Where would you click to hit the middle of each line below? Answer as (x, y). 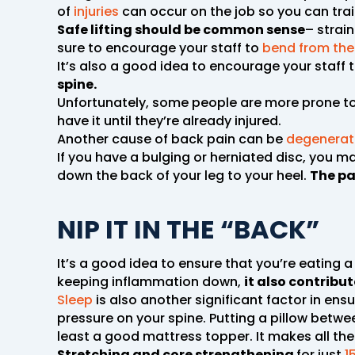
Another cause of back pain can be (172, 139)
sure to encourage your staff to (160, 48)
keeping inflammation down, (151, 281)
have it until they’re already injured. (169, 120)
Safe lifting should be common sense (181, 29)
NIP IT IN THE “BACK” (188, 229)
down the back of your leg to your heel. (183, 175)
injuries (96, 11)
